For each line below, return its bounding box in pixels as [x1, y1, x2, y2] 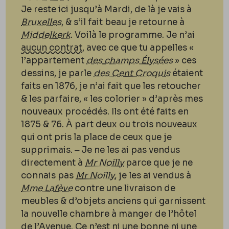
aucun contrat [21, 42, 83, 53]
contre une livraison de [73, 183, 176, 194]
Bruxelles [21, 17, 62, 28]
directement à [21, 157, 85, 168]
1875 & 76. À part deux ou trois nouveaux [21, 119, 198, 130]
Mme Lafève [21, 183, 73, 194]
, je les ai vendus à [114, 170, 192, 181]
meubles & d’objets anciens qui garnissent [21, 196, 206, 207]
